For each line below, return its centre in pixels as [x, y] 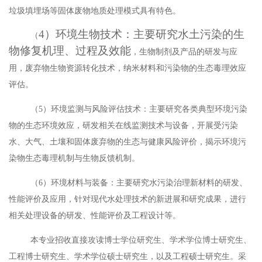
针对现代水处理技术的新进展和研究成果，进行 [160, 199]
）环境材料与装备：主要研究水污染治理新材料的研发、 [145, 183]
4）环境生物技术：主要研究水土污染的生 [142, 35]
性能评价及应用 [37, 199]
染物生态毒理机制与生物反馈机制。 [74, 158]
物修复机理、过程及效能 [70, 51]
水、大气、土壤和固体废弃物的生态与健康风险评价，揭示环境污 [127, 142]
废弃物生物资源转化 [62, 68]
